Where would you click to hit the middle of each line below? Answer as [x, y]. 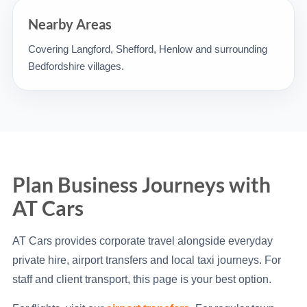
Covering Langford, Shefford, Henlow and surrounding [148, 49]
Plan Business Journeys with [142, 184]
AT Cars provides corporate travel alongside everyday [143, 241]
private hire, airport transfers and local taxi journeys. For [147, 260]
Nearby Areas [70, 24]
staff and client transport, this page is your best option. [142, 279]
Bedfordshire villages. [76, 66]
